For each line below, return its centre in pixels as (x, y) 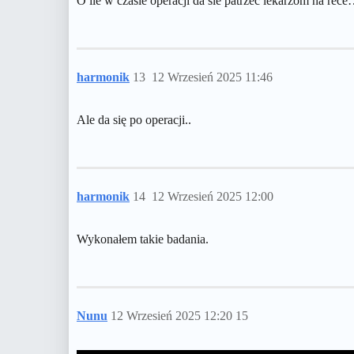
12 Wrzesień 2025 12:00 (213, 196)
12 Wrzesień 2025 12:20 (173, 316)
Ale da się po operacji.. (134, 120)
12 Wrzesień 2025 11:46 (212, 77)
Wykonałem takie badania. (143, 239)
